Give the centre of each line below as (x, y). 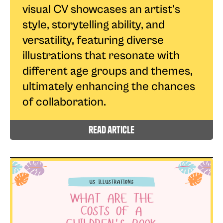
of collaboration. (64, 102)
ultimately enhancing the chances (109, 86)
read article (111, 129)
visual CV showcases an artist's (101, 9)
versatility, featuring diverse (93, 40)
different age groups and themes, (108, 71)
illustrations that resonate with (101, 56)
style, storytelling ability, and (94, 25)
